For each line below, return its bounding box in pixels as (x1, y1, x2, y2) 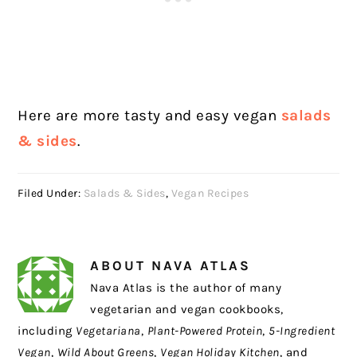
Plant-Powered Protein (147, 323, 263, 338)
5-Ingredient (269, 323, 335, 338)
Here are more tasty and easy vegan (18, 106, 281, 124)
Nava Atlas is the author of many (90, 280, 282, 295)
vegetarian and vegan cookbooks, (90, 301, 284, 316)
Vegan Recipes (171, 186, 249, 200)
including (18, 323, 76, 338)
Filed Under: (18, 186, 84, 200)
